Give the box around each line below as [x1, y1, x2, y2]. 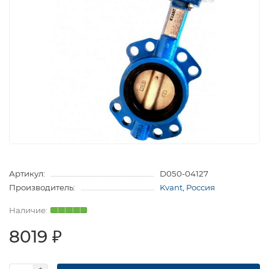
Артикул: [9, 168, 45, 178]
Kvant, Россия [159, 182, 215, 192]
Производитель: [9, 182, 75, 192]
